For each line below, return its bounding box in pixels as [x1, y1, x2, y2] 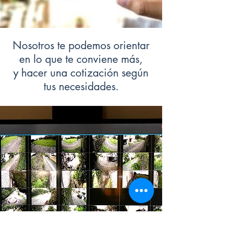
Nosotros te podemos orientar [12, 39, 149, 52]
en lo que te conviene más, [19, 52, 142, 66]
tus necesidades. [43, 80, 119, 93]
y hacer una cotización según [13, 66, 148, 80]
